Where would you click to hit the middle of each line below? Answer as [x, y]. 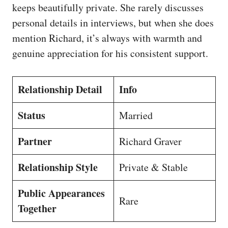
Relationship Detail [60, 89]
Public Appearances [61, 193]
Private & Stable [153, 167]
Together [37, 208]
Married [136, 115]
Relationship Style [58, 167]
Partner [35, 141]
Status [32, 115]
